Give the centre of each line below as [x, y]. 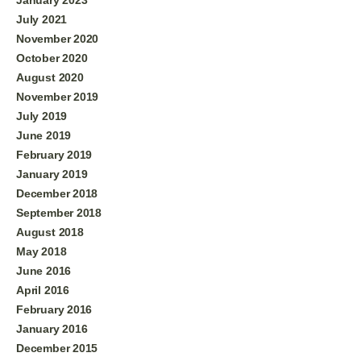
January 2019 [52, 174]
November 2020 [58, 38]
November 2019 [58, 96]
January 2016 [52, 328]
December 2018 [57, 193]
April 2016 [43, 290]
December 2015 [57, 348]
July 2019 [42, 116]
